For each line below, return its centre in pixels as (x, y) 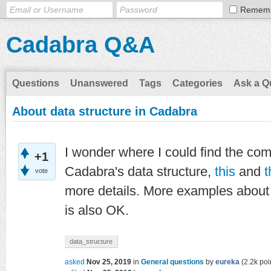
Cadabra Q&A (80, 45)
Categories (198, 83)
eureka (227, 262)
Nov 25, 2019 (109, 262)
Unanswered (99, 83)
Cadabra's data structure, (140, 171)
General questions (172, 262)
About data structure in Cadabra (105, 111)
